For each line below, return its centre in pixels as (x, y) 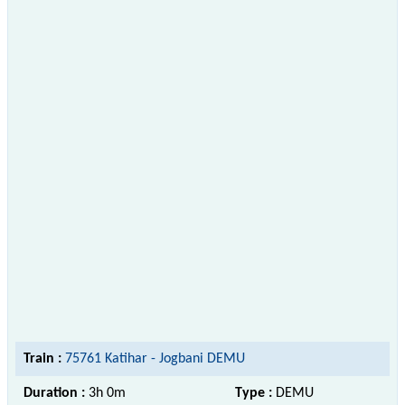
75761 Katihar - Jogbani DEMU (155, 358)
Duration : (56, 393)
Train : (42, 358)
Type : (255, 393)
